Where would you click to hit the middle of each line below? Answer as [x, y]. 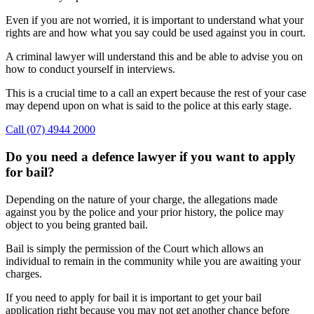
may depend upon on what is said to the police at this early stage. [149, 106]
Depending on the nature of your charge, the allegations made [142, 199]
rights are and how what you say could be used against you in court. [156, 33]
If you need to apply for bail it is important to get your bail [134, 297]
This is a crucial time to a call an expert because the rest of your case [156, 93]
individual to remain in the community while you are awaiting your [153, 261]
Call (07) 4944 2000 [50, 130]
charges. [24, 273]
